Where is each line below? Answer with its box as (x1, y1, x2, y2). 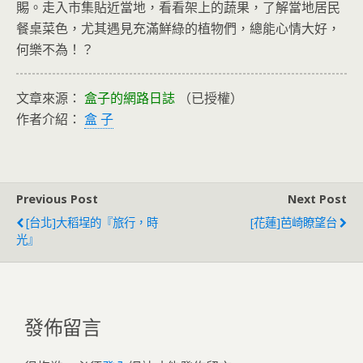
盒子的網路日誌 (84, 89, 178, 108)
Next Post (288, 191, 347, 207)
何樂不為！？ (16, 41, 94, 59)
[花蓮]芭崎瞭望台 (250, 215, 337, 231)
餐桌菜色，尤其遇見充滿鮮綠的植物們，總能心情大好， (16, 19, 340, 38)
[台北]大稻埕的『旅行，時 (26, 215, 158, 231)
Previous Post (16, 191, 98, 207)
